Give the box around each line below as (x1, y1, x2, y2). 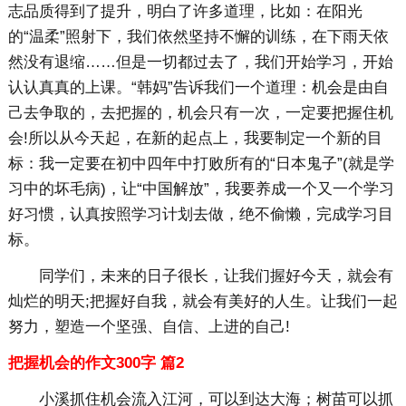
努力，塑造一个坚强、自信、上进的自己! (7, 318, 290, 336)
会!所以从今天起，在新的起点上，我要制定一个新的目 (7, 130, 382, 148)
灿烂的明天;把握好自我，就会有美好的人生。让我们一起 (7, 293, 398, 311)
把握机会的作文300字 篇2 (7, 354, 184, 372)
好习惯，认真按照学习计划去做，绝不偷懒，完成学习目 (7, 206, 393, 224)
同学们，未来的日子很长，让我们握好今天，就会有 (38, 267, 393, 285)
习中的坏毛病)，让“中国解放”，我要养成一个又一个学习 (7, 180, 394, 198)
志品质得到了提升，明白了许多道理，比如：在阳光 (7, 3, 362, 21)
